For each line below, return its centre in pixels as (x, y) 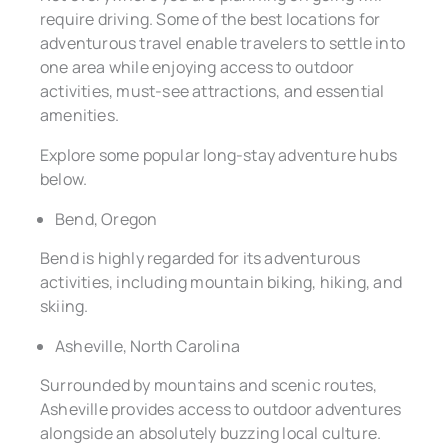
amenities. (79, 114)
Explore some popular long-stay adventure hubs (219, 154)
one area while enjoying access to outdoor (197, 66)
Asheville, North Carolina (147, 345)
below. (64, 178)
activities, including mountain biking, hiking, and (221, 281)
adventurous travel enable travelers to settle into (223, 42)
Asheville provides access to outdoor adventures (221, 408)
